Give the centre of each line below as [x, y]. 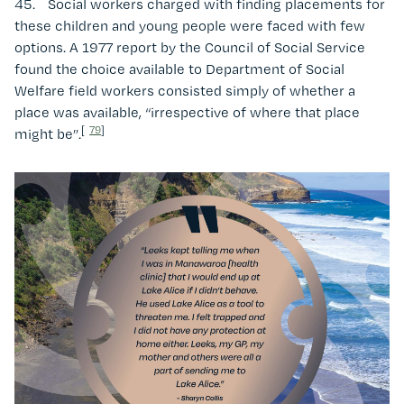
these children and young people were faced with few [190, 25]
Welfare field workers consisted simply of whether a [185, 90]
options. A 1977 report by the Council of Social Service [190, 47]
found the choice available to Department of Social [179, 69]
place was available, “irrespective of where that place [187, 112]
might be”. [48, 133]
